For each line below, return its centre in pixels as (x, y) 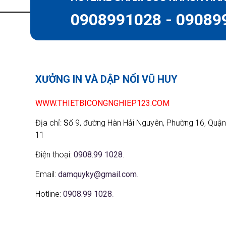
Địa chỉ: (49, 123)
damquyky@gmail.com (97, 174)
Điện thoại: (54, 154)
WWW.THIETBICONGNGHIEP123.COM (102, 103)
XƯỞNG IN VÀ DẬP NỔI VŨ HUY (106, 79)
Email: (47, 174)
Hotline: (49, 194)
